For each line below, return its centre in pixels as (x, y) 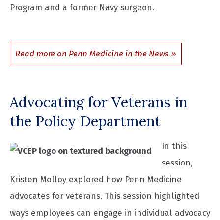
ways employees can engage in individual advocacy (110, 213)
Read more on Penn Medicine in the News (92, 54)
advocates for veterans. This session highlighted (105, 196)
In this (174, 146)
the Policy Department (85, 121)
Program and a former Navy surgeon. (82, 8)
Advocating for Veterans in (98, 102)
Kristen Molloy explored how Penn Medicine (96, 179)
